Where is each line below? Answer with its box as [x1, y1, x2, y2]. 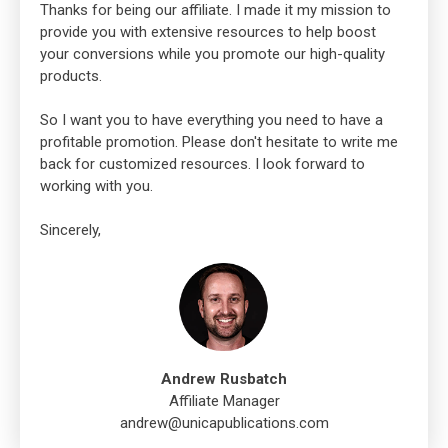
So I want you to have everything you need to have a [40, 111, 383, 130]
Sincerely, [40, 221, 101, 240]
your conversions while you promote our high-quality [40, 45, 385, 64]
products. [40, 67, 102, 86]
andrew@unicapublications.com [119, 414, 329, 433]
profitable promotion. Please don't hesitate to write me [40, 133, 398, 152]
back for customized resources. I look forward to [40, 155, 365, 174]
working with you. [40, 177, 153, 196]
